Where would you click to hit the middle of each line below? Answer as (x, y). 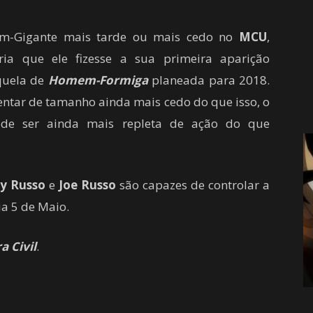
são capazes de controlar (189, 184)
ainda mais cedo (145, 101)
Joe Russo (87, 184)
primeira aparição (217, 58)
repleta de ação (170, 123)
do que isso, (226, 101)
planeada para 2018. (209, 80)
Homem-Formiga (98, 80)
